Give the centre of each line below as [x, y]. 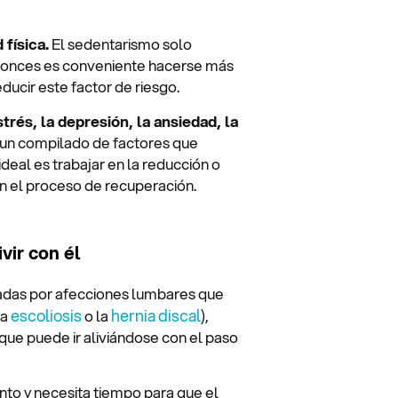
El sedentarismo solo [120, 44]
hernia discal [156, 315]
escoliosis [46, 315]
